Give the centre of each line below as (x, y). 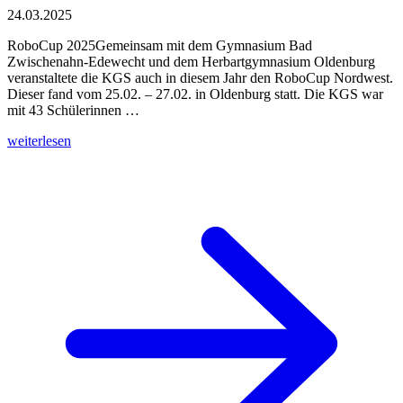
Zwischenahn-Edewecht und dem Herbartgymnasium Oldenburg (191, 61)
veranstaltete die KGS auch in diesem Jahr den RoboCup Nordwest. (200, 77)
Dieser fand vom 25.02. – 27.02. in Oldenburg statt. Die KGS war (195, 94)
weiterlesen (39, 140)
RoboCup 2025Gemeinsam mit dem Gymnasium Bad (160, 45)
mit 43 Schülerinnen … (73, 110)
